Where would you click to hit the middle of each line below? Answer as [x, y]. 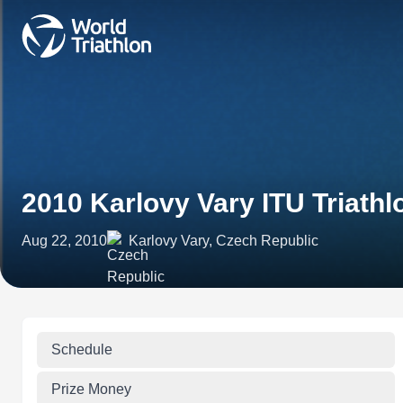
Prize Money [91, 389]
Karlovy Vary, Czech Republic [224, 241]
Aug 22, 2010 [64, 241]
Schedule [82, 349]
